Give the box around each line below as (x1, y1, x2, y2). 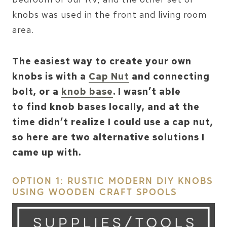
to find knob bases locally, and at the (12, 100, 200, 112)
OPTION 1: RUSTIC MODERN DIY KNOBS (12, 175, 213, 188)
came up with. (12, 146, 81, 158)
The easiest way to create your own (12, 55, 192, 67)
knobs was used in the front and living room (12, 8, 207, 20)
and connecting (129, 70, 210, 82)
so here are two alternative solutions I (12, 131, 205, 143)
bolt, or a (12, 85, 61, 97)
